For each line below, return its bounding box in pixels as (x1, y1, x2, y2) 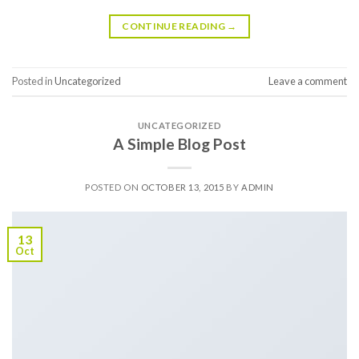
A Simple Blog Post (113, 134, 246, 153)
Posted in (12, 75, 54, 88)
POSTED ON (85, 181, 141, 192)
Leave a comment (268, 75, 347, 88)
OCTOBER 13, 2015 (140, 181, 224, 192)
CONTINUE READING (122, 19, 228, 32)
